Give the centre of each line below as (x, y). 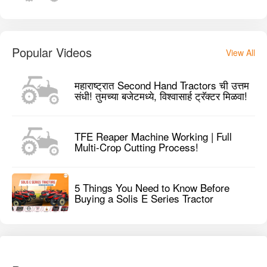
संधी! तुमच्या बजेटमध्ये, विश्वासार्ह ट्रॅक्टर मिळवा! (161, 95)
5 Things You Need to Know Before (152, 187)
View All (240, 53)
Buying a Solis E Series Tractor (144, 198)
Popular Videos (52, 52)
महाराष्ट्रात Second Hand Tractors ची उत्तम (162, 85)
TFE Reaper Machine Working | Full (153, 136)
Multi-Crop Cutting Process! (136, 147)
